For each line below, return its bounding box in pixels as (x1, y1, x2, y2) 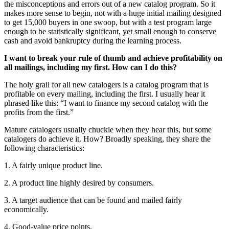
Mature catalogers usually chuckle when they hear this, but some (4, 125, 212, 134)
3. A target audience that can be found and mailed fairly (4, 196, 182, 205)
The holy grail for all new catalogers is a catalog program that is (4, 80, 209, 89)
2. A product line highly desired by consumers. (4, 178, 154, 188)
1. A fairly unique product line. (4, 161, 103, 170)
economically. (4, 205, 49, 214)
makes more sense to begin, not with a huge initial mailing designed (4, 9, 221, 18)
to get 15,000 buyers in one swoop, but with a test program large (4, 18, 212, 27)
